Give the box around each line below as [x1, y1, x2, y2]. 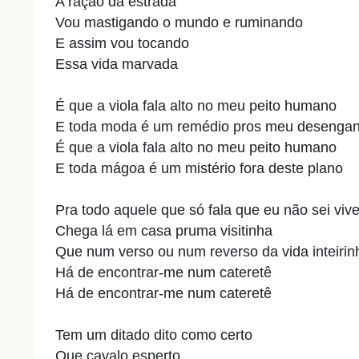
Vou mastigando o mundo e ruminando [54, 14, 303, 30]
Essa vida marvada [54, 55, 178, 72]
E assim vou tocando [54, 34, 189, 51]
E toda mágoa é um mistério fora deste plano [54, 159, 343, 176]
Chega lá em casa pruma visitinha [54, 222, 272, 239]
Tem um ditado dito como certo [54, 326, 252, 343]
